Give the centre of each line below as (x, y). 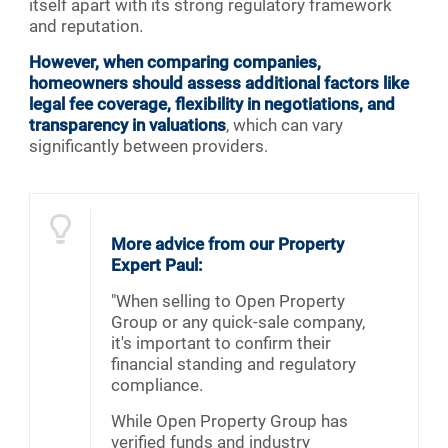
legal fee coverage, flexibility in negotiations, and (212, 104)
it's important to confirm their (221, 343)
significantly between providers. (148, 146)
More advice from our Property (227, 244)
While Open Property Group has (229, 421)
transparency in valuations (127, 125)
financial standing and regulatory (233, 364)
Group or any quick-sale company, (238, 322)
